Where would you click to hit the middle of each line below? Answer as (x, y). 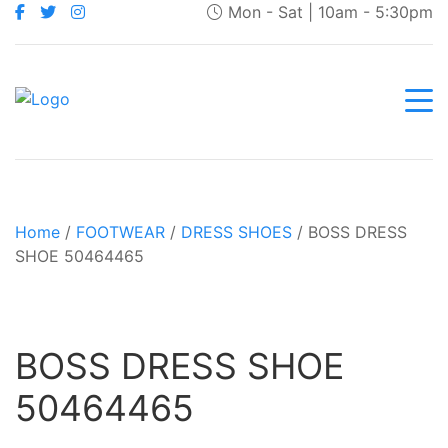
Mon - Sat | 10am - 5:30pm (328, 12)
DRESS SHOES (236, 232)
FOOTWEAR (120, 232)
